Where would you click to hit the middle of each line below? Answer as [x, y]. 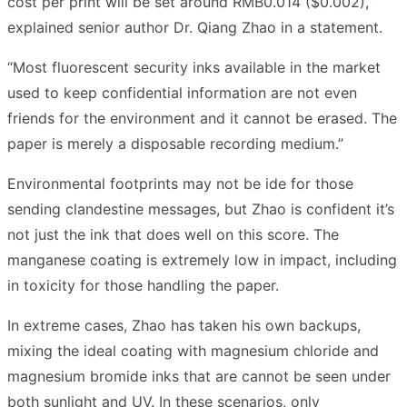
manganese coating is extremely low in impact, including [202, 259]
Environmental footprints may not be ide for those [180, 183]
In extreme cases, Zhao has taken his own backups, [184, 325]
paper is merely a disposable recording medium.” [175, 143]
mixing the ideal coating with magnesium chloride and [193, 350]
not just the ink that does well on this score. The [173, 234]
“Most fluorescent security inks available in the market [194, 67]
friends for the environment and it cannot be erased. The [202, 118]
